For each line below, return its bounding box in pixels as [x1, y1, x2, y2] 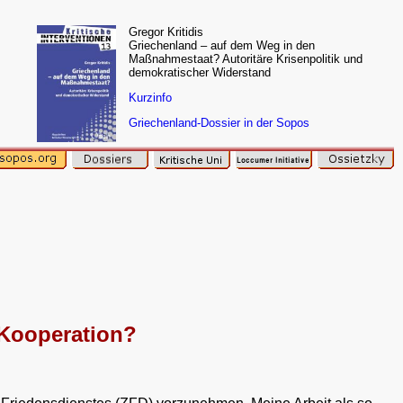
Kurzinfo [129, 90, 172, 104]
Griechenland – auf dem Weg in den [129, 39, 315, 52]
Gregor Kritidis [129, 25, 203, 39]
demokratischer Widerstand [129, 66, 271, 79]
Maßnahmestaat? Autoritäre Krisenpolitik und [129, 52, 363, 66]
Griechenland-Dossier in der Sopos [129, 115, 309, 130]
